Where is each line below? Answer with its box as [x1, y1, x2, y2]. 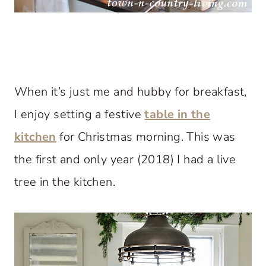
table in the [144, 106, 211, 122]
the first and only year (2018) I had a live [14, 151, 236, 167]
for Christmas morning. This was [56, 128, 236, 145]
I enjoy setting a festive [14, 106, 145, 122]
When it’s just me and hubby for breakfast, [14, 83, 247, 100]
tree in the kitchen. [14, 173, 115, 190]
